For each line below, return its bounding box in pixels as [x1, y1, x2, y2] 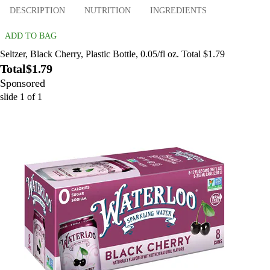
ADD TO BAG [5, 31, 57, 40]
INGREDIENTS [150, 6, 207, 16]
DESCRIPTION [10, 6, 65, 16]
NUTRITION [84, 6, 131, 16]
